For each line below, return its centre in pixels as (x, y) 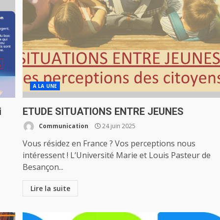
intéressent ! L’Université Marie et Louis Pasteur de (117, 155)
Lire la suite (51, 188)
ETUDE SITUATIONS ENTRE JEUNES (103, 111)
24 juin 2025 (118, 126)
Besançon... (43, 167)
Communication (63, 126)
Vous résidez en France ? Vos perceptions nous (109, 143)
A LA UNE (45, 86)
